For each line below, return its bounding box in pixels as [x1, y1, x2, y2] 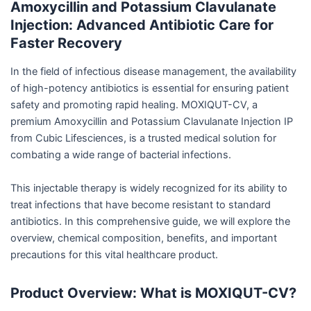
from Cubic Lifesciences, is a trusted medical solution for [10, 132, 276, 145]
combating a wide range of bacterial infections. [10, 149, 231, 162]
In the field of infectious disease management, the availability [10, 65, 296, 78]
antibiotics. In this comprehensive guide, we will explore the [10, 215, 290, 228]
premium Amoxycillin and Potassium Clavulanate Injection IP [10, 115, 293, 128]
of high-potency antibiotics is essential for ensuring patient [10, 82, 289, 95]
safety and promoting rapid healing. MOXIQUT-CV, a [10, 99, 258, 112]
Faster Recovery [10, 35, 122, 52]
